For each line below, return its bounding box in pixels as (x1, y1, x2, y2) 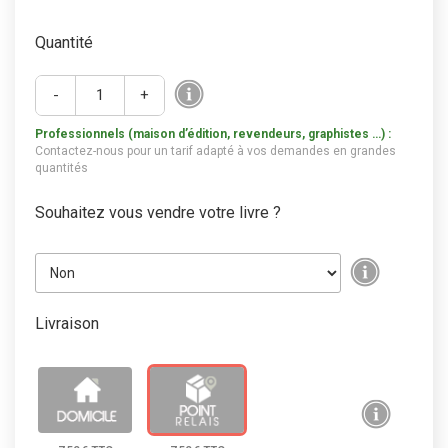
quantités (35, 161, 88, 176)
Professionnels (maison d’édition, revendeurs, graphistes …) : (35, 127, 391, 142)
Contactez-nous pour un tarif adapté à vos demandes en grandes (35, 144, 396, 159)
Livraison (35, 314, 99, 334)
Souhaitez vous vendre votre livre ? (35, 203, 281, 223)
